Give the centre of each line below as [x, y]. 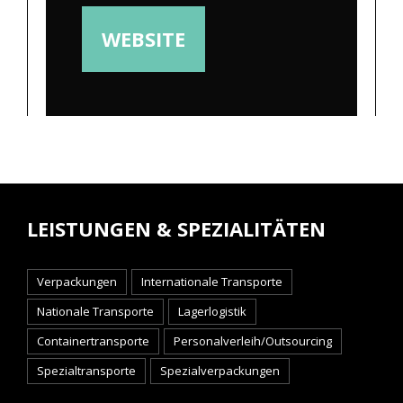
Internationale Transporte [212, 282]
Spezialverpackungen [220, 371]
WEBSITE [143, 39]
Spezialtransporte [86, 371]
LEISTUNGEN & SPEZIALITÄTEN [176, 228]
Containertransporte [93, 341]
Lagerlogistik [212, 311]
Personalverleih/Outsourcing [253, 341]
